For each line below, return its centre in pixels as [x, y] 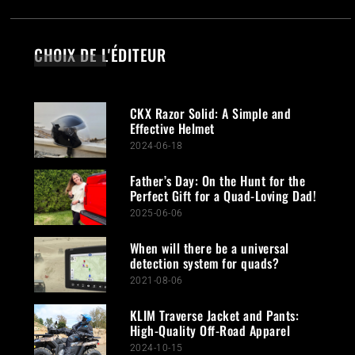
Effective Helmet [172, 128]
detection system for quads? [204, 263]
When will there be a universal [209, 248]
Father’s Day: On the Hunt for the [218, 180]
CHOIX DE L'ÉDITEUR [100, 54]
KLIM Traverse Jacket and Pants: [214, 315]
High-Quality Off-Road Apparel [210, 330]
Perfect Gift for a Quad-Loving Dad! [223, 195]
